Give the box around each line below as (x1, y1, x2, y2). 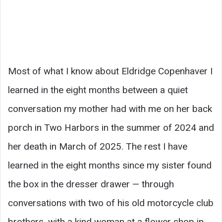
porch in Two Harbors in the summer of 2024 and (8, 122, 214, 133)
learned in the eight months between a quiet (8, 84, 188, 96)
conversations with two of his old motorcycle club (8, 197, 214, 209)
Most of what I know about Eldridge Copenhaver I (8, 65, 213, 77)
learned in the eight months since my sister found (8, 160, 212, 171)
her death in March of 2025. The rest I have (8, 141, 187, 152)
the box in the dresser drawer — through (8, 178, 174, 190)
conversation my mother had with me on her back (8, 103, 212, 114)
